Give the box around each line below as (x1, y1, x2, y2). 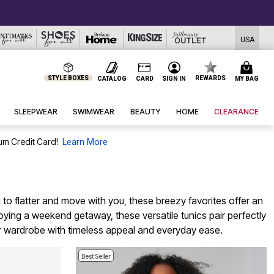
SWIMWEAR (73, 107, 115, 117)
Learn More (62, 137, 108, 148)
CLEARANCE (214, 107, 259, 117)
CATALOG (97, 75, 127, 82)
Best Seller (81, 253, 111, 261)
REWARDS (195, 75, 226, 81)
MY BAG (234, 75, 259, 82)
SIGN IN (162, 75, 187, 82)
